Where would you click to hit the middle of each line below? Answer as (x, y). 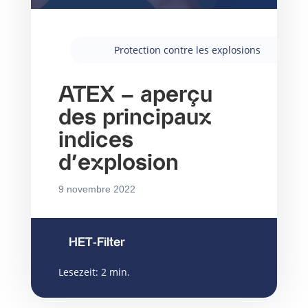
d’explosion (118, 163)
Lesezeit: (78, 272)
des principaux (135, 118)
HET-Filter (97, 242)
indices (96, 140)
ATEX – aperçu (135, 95)
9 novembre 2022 (97, 189)
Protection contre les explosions (188, 50)
